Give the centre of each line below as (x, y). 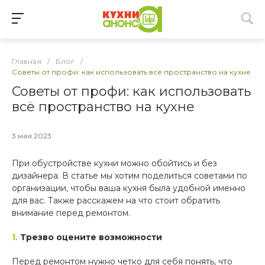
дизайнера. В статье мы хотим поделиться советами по (130, 176)
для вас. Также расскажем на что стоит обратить (116, 201)
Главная (27, 62)
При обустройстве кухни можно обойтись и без (114, 164)
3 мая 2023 (32, 136)
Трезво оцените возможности (91, 237)
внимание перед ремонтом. (71, 213)
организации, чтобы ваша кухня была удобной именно (129, 188)
